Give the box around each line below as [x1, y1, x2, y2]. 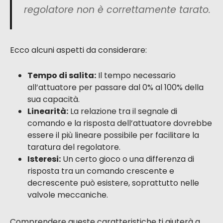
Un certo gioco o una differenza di [61, 153, 194, 165]
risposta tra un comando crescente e [27, 165, 174, 177]
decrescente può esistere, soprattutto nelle [27, 177, 199, 189]
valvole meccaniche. [27, 189, 108, 201]
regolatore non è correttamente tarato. [24, 3, 211, 17]
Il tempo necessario [96, 70, 176, 82]
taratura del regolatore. [27, 141, 120, 153]
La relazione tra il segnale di [68, 106, 177, 117]
